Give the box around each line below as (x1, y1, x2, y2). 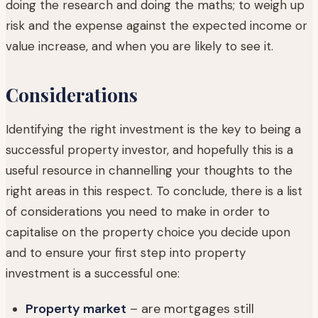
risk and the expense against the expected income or (6, 17, 307, 33)
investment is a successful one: (6, 265, 180, 281)
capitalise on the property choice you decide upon (6, 224, 290, 240)
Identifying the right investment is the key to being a (6, 121, 301, 137)
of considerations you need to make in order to (6, 203, 270, 219)
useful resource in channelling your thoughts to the (6, 162, 292, 178)
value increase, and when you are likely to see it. (6, 38, 273, 54)
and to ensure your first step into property (6, 244, 246, 261)
